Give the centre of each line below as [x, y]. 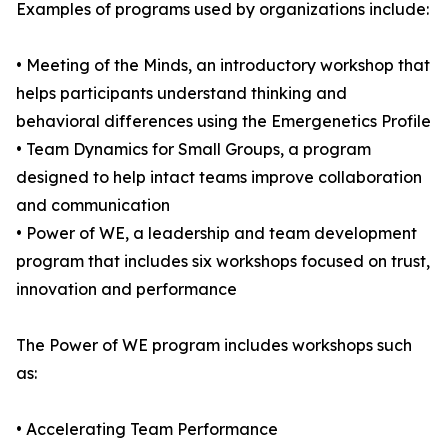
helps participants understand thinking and [181, 93]
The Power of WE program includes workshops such [214, 345]
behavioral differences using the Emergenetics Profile [223, 121]
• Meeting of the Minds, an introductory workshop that [223, 65]
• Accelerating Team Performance [147, 429]
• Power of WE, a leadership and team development [216, 233]
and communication [93, 205]
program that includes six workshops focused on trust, [223, 261]
